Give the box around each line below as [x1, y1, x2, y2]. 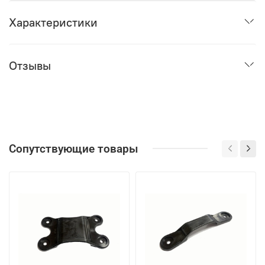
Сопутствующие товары [9, 141, 138, 156]
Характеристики [9, 15, 98, 30]
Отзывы [9, 58, 51, 73]
